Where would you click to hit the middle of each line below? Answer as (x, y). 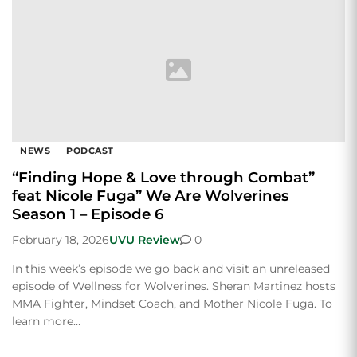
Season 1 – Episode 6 (88, 214)
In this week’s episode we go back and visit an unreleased (171, 268)
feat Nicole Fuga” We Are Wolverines (150, 195)
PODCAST (90, 150)
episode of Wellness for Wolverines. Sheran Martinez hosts (174, 286)
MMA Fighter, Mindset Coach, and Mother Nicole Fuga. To (172, 303)
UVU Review (145, 239)
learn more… (46, 321)
